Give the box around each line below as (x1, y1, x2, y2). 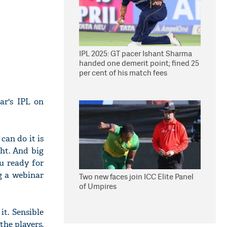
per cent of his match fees (79, 67, 167, 78)
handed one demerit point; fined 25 (79, 58, 199, 68)
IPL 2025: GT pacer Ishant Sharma (79, 48, 192, 59)
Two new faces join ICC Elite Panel (79, 171, 194, 182)
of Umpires (79, 181, 117, 192)
